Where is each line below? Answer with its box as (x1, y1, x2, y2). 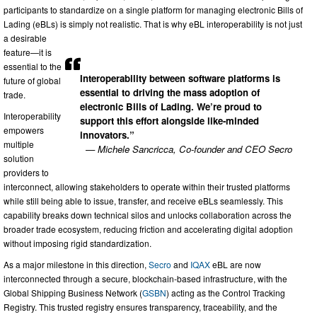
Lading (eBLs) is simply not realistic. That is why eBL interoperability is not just (4, 18, 302, 30)
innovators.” (80, 128, 134, 142)
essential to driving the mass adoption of (80, 86, 260, 100)
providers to (4, 166, 49, 179)
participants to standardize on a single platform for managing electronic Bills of (4, 4, 303, 16)
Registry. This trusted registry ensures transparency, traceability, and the (4, 301, 277, 313)
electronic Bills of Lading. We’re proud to (80, 100, 262, 114)
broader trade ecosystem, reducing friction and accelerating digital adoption (4, 223, 293, 236)
